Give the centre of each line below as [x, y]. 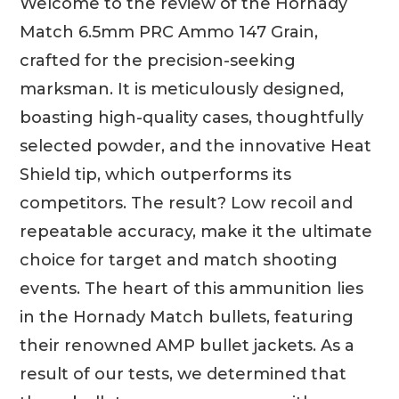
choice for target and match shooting [179, 260]
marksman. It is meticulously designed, [182, 89]
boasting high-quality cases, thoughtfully [192, 117]
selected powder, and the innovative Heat [196, 146]
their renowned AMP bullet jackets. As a [187, 345]
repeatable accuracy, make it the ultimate [196, 231]
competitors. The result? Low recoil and [187, 203]
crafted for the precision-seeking [158, 60]
